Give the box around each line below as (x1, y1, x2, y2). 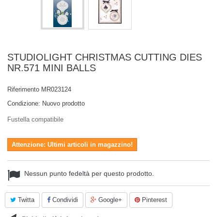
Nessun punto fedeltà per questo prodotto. (24, 170, 154, 177)
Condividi (50, 196, 78, 203)
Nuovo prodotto (42, 100, 85, 107)
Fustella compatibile (7, 116, 63, 123)
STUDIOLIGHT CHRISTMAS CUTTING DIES (7, 52, 202, 62)
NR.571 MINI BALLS (7, 62, 96, 73)
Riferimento (7, 86, 39, 93)
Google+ (96, 196, 122, 203)
